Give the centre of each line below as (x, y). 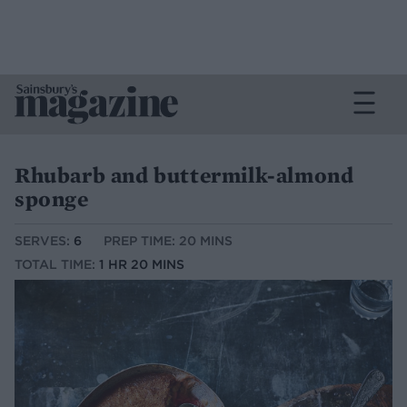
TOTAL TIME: (57, 265)
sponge (52, 199)
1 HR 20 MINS (142, 265)
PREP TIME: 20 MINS (168, 241)
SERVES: (44, 241)
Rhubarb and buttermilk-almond (184, 175)
